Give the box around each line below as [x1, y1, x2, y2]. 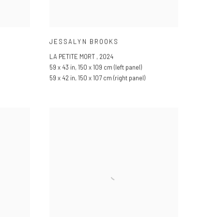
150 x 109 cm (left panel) [78, 63, 142, 71]
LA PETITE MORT [49, 52, 96, 61]
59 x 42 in [49, 74, 75, 82]
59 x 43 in [49, 63, 75, 71]
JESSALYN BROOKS [49, 37, 119, 46]
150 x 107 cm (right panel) [78, 74, 145, 82]
